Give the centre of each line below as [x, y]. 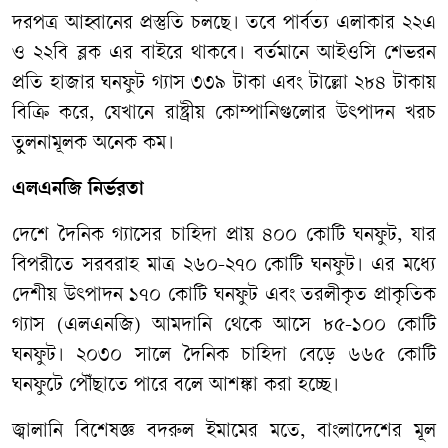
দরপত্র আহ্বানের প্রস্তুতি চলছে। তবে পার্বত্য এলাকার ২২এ [224, 24]
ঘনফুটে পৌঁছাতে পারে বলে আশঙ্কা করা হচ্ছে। [175, 386]
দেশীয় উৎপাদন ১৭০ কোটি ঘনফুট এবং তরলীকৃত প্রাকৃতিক [224, 296]
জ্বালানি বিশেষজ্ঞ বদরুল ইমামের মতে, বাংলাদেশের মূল [224, 432]
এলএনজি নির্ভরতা [78, 190]
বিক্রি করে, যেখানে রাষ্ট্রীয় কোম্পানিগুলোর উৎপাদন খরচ [224, 114]
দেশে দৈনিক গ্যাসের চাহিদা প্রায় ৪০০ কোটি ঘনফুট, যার [224, 236]
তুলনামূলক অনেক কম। [93, 144]
